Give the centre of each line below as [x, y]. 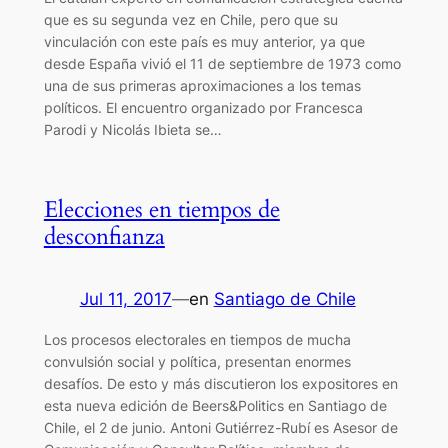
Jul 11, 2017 [125, 298]
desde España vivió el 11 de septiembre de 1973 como [222, 63]
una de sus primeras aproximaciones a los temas [202, 85]
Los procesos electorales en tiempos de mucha [197, 339]
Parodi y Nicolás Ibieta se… [132, 129]
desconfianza [104, 236]
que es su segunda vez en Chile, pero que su [190, 19]
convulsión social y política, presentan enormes [197, 361]
